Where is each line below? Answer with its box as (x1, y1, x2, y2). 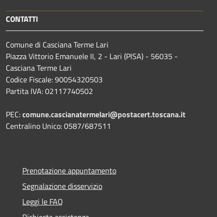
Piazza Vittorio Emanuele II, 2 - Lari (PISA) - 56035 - (6, 50, 178, 62)
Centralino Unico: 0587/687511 (6, 120, 111, 132)
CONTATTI (6, 13, 38, 25)
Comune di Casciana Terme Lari (6, 38, 108, 50)
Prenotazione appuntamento (22, 164, 116, 176)
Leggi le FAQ (22, 195, 63, 207)
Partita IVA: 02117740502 (6, 85, 93, 97)
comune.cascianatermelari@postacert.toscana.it (22, 108, 186, 120)
